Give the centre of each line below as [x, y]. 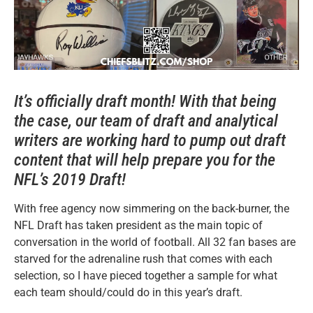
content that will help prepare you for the [145, 160]
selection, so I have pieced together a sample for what [146, 276]
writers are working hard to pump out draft [150, 141]
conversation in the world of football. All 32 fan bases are [155, 242]
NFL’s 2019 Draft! [70, 180]
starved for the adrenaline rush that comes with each [143, 259]
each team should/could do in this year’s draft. [128, 293]
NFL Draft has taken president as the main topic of [138, 226]
